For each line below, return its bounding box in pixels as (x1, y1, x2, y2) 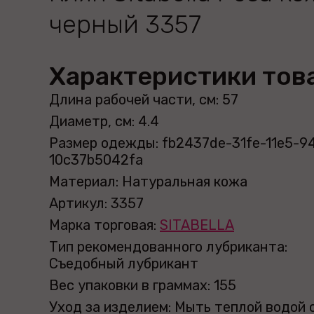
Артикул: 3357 (49, 195, 144, 212)
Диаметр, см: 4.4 (49, 113, 159, 130)
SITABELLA (160, 217, 234, 233)
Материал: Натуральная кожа (49, 173, 247, 190)
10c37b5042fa (49, 151, 143, 168)
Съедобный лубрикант (49, 255, 198, 272)
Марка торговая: (49, 217, 160, 233)
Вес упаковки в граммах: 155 (49, 277, 236, 294)
